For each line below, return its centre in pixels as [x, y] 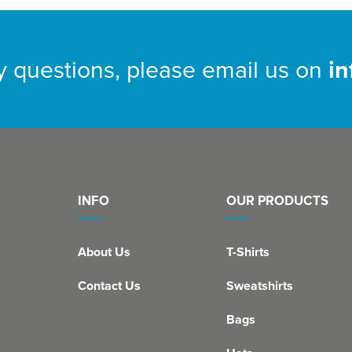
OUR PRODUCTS [277, 200]
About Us [104, 251]
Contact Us [109, 285]
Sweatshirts [259, 285]
